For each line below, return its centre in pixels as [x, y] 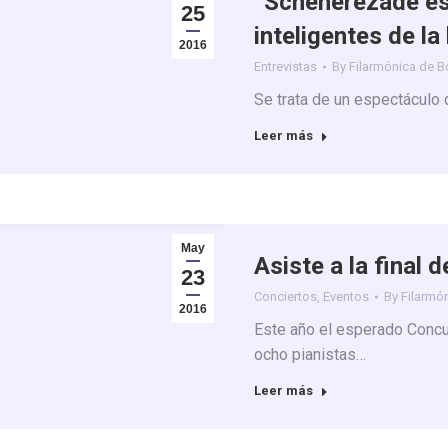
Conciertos [285, 296]
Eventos [346, 296]
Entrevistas [285, 66]
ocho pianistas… [310, 354]
